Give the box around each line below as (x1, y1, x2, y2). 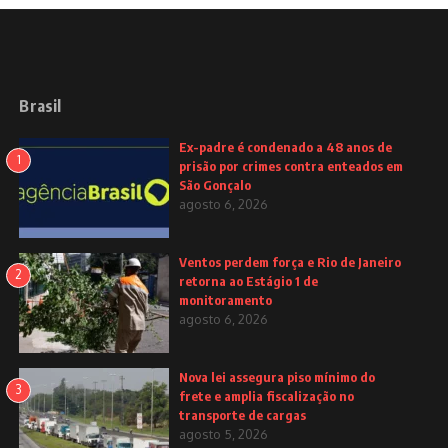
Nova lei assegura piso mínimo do (179, 369, 376, 386)
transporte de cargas (179, 407, 307, 424)
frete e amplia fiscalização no (179, 388, 355, 405)
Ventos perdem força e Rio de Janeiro (179, 254, 402, 271)
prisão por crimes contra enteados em (179, 158, 404, 175)
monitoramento (179, 292, 273, 309)
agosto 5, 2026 (179, 426, 269, 443)
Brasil (19, 96, 62, 117)
